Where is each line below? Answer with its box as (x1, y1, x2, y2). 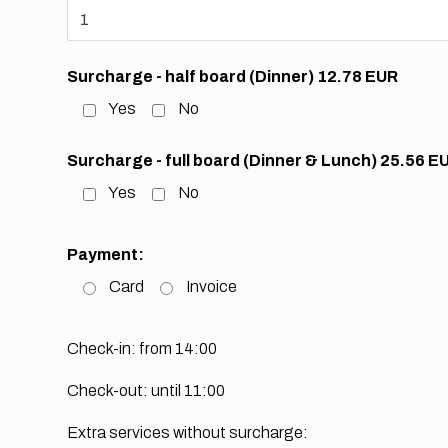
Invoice (186, 278, 238, 296)
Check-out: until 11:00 (67, 382, 226, 400)
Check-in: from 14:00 (67, 340, 218, 358)
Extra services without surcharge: (67, 424, 309, 442)
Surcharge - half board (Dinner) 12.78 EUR (67, 68, 399, 86)
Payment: (67, 246, 145, 264)
